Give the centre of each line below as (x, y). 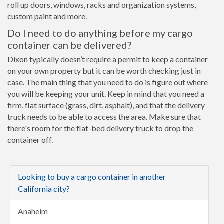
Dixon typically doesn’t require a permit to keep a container (108, 59)
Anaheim (33, 211)
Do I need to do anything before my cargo (100, 33)
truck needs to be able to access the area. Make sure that (104, 117)
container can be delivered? (69, 45)
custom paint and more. (47, 16)
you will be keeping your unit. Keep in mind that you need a (106, 94)
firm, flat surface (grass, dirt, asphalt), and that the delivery (106, 105)
